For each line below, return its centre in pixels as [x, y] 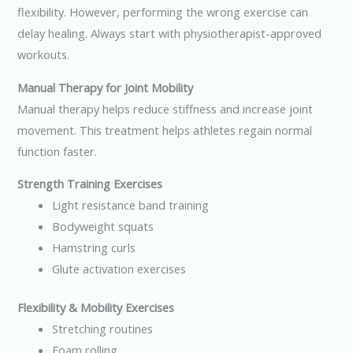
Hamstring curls [94, 248]
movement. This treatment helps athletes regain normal [165, 130]
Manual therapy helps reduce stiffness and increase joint [165, 108]
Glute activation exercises [119, 269]
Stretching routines [103, 328]
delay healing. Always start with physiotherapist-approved [170, 33]
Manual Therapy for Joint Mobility [106, 87]
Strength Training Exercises [90, 184]
